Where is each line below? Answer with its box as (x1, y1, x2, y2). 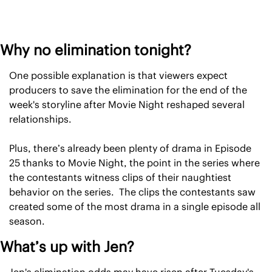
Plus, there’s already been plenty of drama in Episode (9, 141, 251, 154)
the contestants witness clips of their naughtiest (9, 171, 231, 183)
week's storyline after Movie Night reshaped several (9, 98, 245, 110)
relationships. (9, 112, 72, 125)
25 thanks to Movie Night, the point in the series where (9, 156, 260, 169)
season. (9, 214, 45, 227)
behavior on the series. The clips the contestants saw (9, 185, 256, 198)
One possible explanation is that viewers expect (9, 69, 228, 81)
